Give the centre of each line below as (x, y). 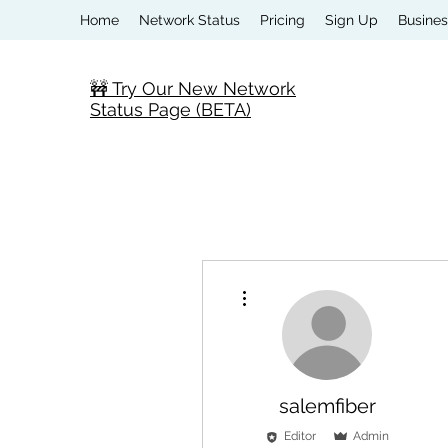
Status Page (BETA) (170, 109)
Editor (300, 436)
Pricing (282, 20)
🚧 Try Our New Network (193, 88)
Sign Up (351, 20)
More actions (284, 284)
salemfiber (327, 406)
